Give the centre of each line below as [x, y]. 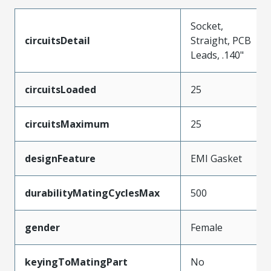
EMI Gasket [216, 158]
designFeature [60, 158]
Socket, [207, 26]
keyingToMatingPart [76, 262]
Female [207, 227]
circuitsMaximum [67, 124]
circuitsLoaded [60, 89]
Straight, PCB [221, 40]
